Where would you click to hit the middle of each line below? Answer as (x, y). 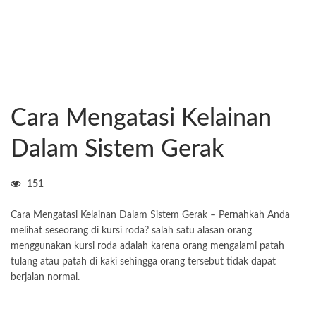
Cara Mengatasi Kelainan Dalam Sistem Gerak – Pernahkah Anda (150, 215)
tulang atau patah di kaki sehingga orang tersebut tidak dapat (143, 262)
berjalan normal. (45, 277)
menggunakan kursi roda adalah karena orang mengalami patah (147, 246)
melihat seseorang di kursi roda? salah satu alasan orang (131, 231)
